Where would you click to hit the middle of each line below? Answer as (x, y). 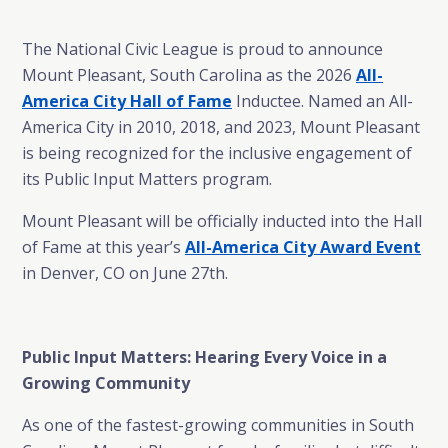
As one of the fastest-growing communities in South (218, 425)
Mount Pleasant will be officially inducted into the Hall (222, 221)
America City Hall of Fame (127, 101)
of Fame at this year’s (103, 247)
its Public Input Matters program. (147, 179)
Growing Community (106, 383)
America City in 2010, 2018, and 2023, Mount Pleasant (221, 127)
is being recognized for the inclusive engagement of (217, 153)
